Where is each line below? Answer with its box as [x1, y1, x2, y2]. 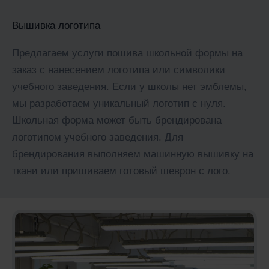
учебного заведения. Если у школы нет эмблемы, [12, 80, 247, 92]
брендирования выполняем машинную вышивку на [12, 148, 253, 160]
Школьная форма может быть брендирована [12, 114, 222, 126]
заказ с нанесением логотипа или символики [12, 64, 225, 76]
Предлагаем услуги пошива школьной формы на [12, 47, 243, 59]
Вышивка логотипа [12, 19, 100, 31]
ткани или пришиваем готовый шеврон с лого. [12, 165, 231, 177]
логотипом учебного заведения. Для [12, 131, 183, 143]
